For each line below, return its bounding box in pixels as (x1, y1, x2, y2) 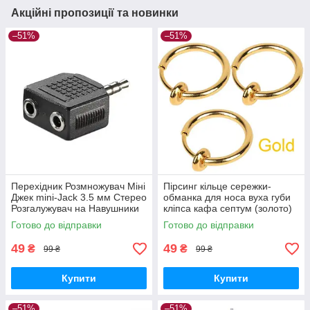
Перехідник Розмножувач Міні (11, 181, 145, 192)
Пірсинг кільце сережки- (163, 181, 271, 192)
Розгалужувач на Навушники (11, 203, 139, 215)
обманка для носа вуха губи (163, 192, 291, 203)
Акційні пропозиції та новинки (11, 7, 179, 19)
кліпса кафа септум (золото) (163, 203, 292, 215)
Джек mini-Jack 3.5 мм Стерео (11, 192, 147, 203)
